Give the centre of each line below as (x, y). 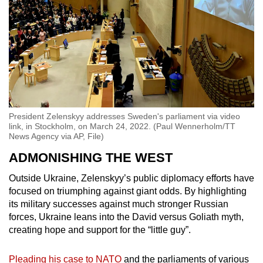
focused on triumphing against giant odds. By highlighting (128, 191)
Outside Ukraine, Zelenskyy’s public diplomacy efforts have (131, 178)
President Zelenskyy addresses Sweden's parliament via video (124, 117)
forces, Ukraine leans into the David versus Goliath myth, (126, 217)
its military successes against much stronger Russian (119, 204)
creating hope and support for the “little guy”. (101, 230)
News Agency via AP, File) (56, 136)
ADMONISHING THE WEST (91, 158)
